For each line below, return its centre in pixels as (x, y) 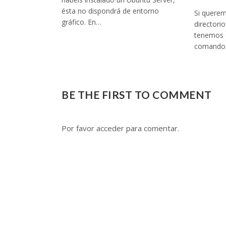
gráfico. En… (81, 22)
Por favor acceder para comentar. (120, 128)
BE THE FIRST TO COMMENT (137, 95)
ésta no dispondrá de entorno (110, 11)
